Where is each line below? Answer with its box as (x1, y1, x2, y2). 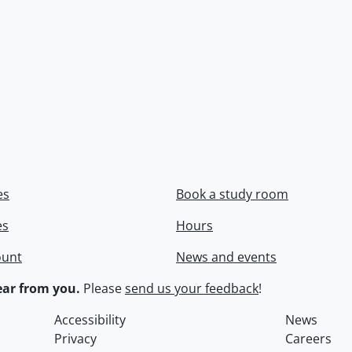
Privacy (54, 330, 97, 347)
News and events (176, 248, 277, 266)
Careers (284, 330, 332, 347)
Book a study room (176, 185, 288, 203)
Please (80, 280, 125, 297)
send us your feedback (125, 280, 258, 297)
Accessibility (54, 311, 126, 328)
